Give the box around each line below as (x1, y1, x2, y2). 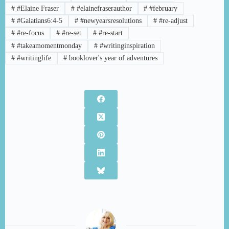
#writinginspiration (97, 41, 155, 50)
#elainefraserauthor (74, 4, 132, 12)
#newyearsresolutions (78, 16, 142, 25)
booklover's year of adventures (66, 54, 157, 62)
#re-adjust (157, 16, 188, 25)
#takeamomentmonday (14, 41, 82, 50)
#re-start (97, 29, 123, 37)
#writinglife (14, 54, 51, 62)
